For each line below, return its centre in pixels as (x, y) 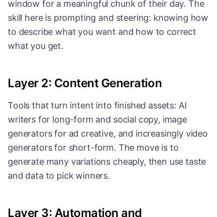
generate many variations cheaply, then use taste (107, 162)
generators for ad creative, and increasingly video (108, 134)
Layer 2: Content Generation (85, 83)
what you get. (36, 46)
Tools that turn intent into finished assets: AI (97, 106)
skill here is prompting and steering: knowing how (108, 18)
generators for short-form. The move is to (93, 148)
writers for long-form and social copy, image (97, 120)
